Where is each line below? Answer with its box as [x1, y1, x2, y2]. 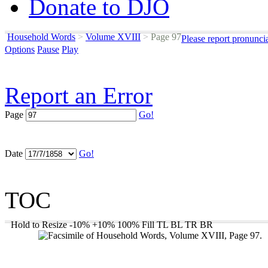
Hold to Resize [11, 220, 67, 230]
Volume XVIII [86, 32, 141, 42]
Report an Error [5, 83, 153, 108]
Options [5, 44, 35, 54]
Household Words [7, 32, 75, 42]
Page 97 [148, 32, 181, 42]
